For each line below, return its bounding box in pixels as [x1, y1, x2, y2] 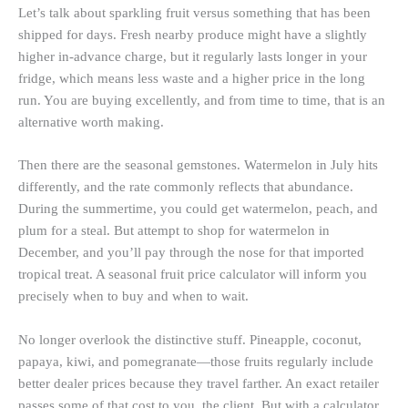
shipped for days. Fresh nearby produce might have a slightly [18, 26, 367, 42]
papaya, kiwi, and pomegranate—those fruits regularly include [18, 353, 373, 369]
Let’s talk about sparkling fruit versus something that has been [18, 5, 371, 20]
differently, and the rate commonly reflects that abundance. [18, 179, 353, 195]
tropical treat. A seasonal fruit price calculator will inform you [18, 267, 367, 282]
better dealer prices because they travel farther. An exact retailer [18, 375, 379, 391]
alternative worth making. [18, 114, 164, 129]
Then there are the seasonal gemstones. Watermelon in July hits [18, 158, 378, 173]
